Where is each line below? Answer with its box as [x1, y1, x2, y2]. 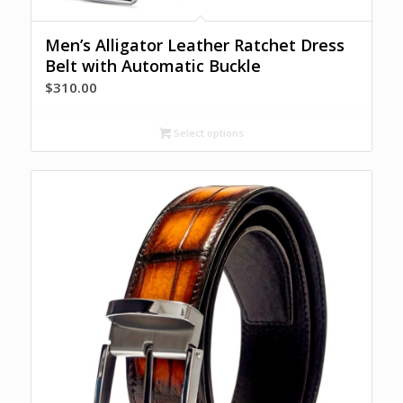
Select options [170, 125, 244, 139]
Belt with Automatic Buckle [44, 54, 261, 76]
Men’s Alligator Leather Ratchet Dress [44, 33, 345, 56]
